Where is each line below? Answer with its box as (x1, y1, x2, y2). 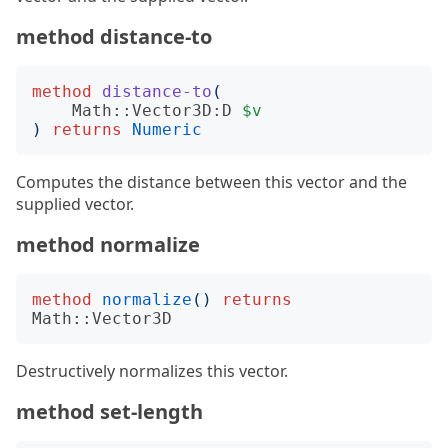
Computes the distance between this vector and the (16, 171, 407, 193)
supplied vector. (16, 193, 134, 215)
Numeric (132, 120, 202, 139)
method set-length (16, 398, 203, 425)
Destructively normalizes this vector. (16, 360, 288, 382)
